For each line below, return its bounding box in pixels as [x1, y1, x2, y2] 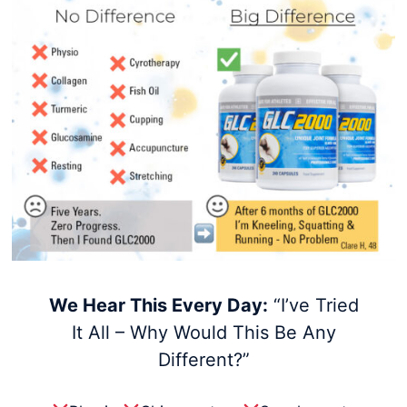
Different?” [157, 349, 250, 372]
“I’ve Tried [267, 294, 359, 317]
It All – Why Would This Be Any [71, 322, 336, 344]
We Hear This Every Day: [48, 294, 268, 317]
